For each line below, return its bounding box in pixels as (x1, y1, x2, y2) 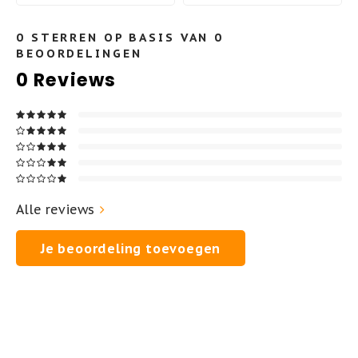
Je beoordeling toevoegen (41, 240, 221, 257)
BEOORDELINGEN (16, 46, 142, 61)
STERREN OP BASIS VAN (25, 30, 215, 45)
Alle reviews (16, 201, 94, 217)
